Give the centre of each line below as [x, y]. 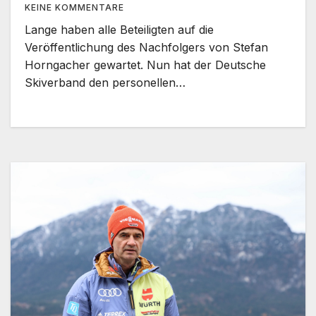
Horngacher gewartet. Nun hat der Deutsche [145, 65]
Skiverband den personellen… [105, 83]
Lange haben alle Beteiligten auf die [119, 30]
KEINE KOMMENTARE [74, 8]
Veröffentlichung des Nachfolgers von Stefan [146, 48]
